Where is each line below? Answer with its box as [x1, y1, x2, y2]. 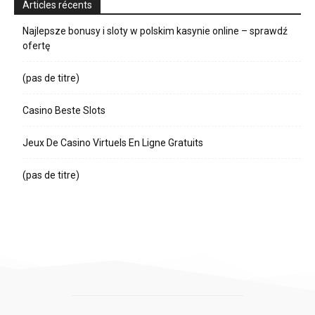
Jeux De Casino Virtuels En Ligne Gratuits [22, 136, 203, 148]
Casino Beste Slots [22, 104, 105, 116]
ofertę [22, 39, 50, 51]
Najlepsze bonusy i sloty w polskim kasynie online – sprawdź [22, 25, 288, 37]
